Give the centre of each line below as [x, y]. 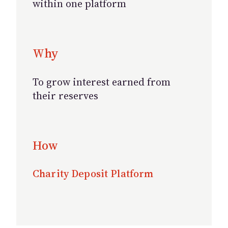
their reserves [65, 96]
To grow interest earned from [102, 82]
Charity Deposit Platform [93, 174]
